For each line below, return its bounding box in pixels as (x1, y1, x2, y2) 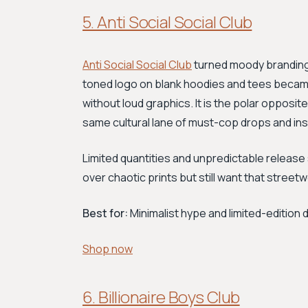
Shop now (82, 241, 133, 256)
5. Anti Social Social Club (82, 10, 252, 33)
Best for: (82, 206, 128, 221)
